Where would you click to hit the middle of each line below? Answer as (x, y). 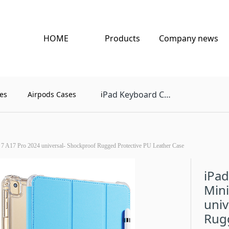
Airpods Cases (52, 94)
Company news (189, 38)
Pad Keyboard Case (134, 95)
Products (122, 38)
